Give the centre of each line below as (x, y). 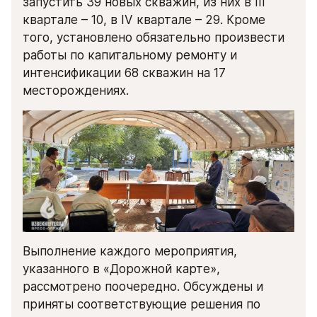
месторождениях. (76, 90)
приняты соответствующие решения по (142, 305)
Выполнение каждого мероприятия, (130, 252)
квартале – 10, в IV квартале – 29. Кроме (144, 19)
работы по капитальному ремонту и (130, 55)
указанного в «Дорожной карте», (121, 269)
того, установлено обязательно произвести (154, 37)
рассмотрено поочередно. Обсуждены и (143, 287)
